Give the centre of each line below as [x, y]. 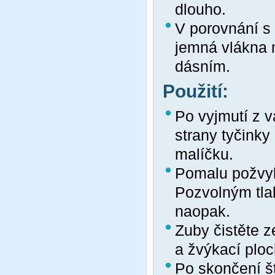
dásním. [203, 67]
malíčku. [204, 154]
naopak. [203, 211]
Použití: [196, 91]
